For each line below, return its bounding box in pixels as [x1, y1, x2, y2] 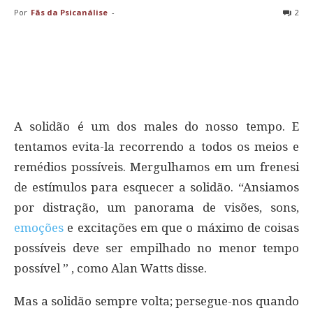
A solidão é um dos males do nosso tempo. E [14, 119, 299, 133]
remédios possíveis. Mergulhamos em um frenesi [14, 159, 299, 174]
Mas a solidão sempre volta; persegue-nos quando [14, 293, 299, 308]
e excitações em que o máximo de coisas [64, 220, 299, 235]
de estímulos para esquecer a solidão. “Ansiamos [14, 180, 299, 194]
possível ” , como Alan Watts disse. [14, 261, 207, 275]
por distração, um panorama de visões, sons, [14, 200, 299, 214]
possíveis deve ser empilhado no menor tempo [14, 240, 299, 255]
